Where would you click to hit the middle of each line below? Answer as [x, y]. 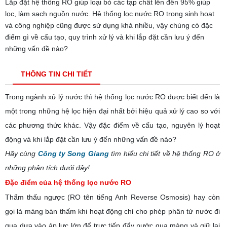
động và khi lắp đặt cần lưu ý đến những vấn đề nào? [91, 139]
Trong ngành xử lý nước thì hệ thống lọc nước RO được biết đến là [112, 97]
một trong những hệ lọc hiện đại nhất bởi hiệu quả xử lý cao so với [112, 111]
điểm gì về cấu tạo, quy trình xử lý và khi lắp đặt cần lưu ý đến [105, 37]
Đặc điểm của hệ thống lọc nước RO [68, 182]
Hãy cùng [22, 153]
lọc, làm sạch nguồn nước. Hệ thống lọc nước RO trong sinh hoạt [110, 13]
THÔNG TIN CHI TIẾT [56, 74]
